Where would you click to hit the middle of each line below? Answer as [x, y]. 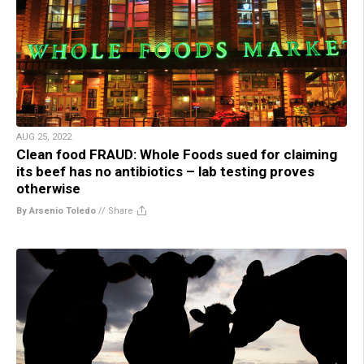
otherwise [48, 188]
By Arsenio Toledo [56, 210]
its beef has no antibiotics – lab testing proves [165, 171]
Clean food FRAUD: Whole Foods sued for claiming [177, 154]
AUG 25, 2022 [44, 136]
